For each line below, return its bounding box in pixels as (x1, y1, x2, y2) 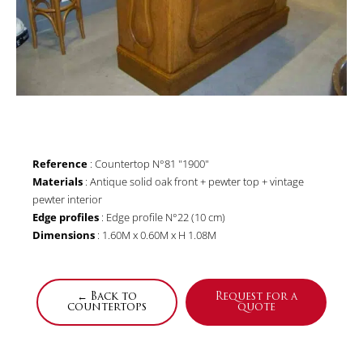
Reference (32, 156, 88, 172)
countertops (67, 301, 147, 313)
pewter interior (32, 192, 102, 207)
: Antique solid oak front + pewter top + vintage (83, 174, 304, 190)
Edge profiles (32, 210, 99, 225)
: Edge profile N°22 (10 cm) (99, 210, 225, 225)
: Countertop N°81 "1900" (88, 156, 209, 172)
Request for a (215, 291, 297, 302)
